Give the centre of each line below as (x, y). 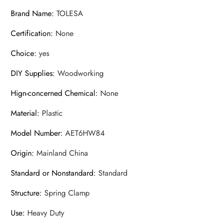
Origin (21, 153)
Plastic (53, 113)
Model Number (36, 133)
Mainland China (63, 153)
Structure (25, 193)
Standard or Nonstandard (52, 173)
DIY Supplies (32, 73)
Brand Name (31, 14)
